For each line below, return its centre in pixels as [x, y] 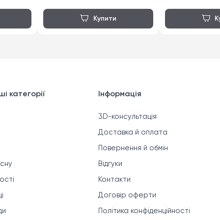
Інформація [120, 95]
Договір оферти [127, 195]
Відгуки [110, 164]
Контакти [114, 180]
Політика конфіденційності [144, 211]
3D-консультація [127, 117]
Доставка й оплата [133, 133]
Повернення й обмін [133, 148]
